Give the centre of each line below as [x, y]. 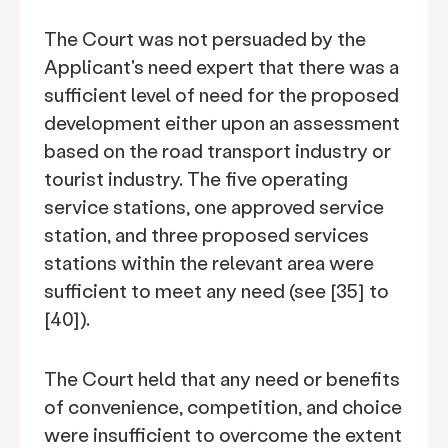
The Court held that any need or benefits [222, 378]
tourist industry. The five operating [196, 178]
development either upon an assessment [222, 122]
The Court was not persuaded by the [205, 38]
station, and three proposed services [206, 234]
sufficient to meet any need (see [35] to [216, 290]
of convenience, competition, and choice [223, 406]
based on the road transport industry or [217, 150]
